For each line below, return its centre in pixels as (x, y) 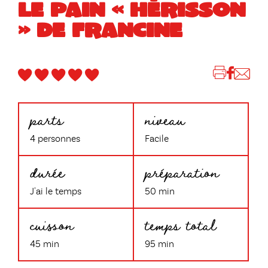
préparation (182, 171)
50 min (160, 192)
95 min (159, 244)
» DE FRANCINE (100, 29)
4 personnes (55, 139)
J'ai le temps (56, 192)
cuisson (52, 224)
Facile (157, 139)
